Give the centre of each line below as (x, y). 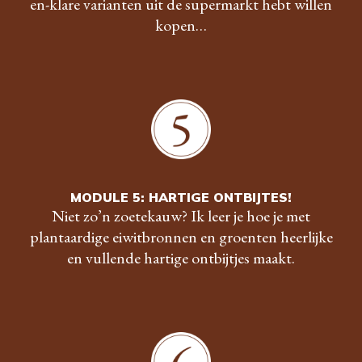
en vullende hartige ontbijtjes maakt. (181, 257)
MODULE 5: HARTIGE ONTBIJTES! (181, 197)
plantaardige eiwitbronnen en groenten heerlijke (181, 236)
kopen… (181, 25)
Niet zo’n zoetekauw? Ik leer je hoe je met (181, 215)
